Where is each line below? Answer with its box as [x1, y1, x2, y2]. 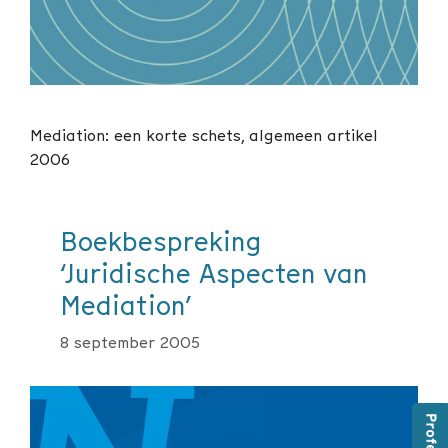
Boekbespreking [60, 223, 261, 261]
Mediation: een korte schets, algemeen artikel [30, 124, 378, 147]
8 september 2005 [60, 331, 200, 354]
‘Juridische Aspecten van [60, 255, 368, 293]
